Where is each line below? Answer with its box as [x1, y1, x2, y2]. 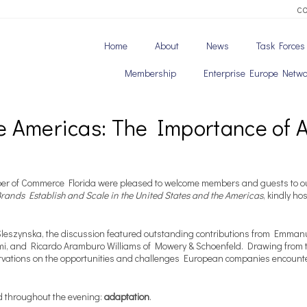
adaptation [104, 290, 149, 303]
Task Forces [256, 39, 305, 52]
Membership [124, 66, 176, 79]
